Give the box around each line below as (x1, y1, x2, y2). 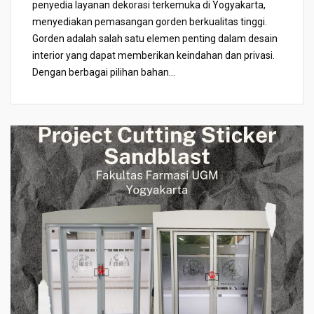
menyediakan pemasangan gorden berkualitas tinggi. (32, 15, 267, 27)
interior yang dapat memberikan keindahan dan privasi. (32, 49, 275, 61)
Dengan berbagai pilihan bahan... (32, 66, 175, 78)
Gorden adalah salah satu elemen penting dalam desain (32, 32, 278, 44)
